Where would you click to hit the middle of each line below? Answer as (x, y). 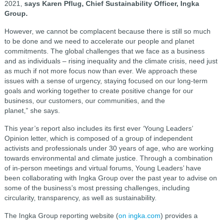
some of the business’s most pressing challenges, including (97, 188)
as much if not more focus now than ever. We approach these (101, 71)
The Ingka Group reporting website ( (61, 215)
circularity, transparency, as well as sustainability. (81, 197)
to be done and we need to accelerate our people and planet (99, 41)
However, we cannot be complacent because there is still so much (107, 31)
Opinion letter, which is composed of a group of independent (98, 138)
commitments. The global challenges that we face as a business (104, 51)
